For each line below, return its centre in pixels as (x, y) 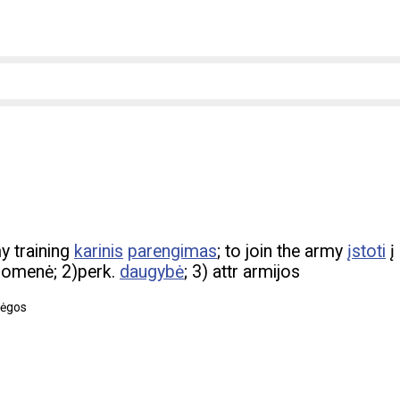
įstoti (367, 252)
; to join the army (282, 252)
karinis (99, 252)
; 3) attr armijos (242, 272)
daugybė (152, 272)
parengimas (172, 252)
